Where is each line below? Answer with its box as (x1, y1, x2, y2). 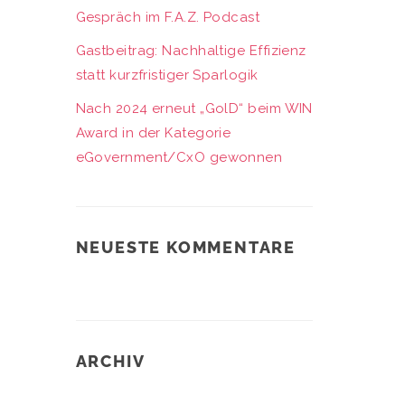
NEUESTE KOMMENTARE (75, 238, 296, 257)
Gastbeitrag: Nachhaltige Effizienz (75, 42, 306, 59)
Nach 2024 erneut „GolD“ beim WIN (75, 100, 313, 117)
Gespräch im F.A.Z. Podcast (75, 9, 260, 25)
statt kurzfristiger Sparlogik (75, 67, 259, 83)
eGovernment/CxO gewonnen (75, 149, 283, 165)
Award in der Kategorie (75, 125, 231, 141)
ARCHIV (75, 352, 146, 371)
